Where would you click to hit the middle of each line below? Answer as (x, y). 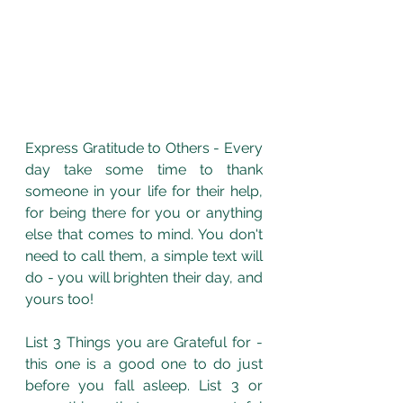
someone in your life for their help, (144, 191)
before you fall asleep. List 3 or (144, 385)
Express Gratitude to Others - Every (144, 148)
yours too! (59, 299)
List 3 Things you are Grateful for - (144, 342)
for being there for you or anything (144, 212)
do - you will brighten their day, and (144, 277)
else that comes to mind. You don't (144, 234)
